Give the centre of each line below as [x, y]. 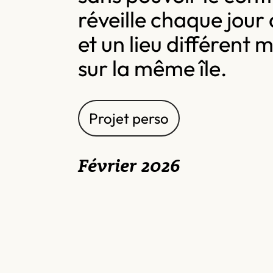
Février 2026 [129, 167]
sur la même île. [152, 68]
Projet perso [129, 118]
